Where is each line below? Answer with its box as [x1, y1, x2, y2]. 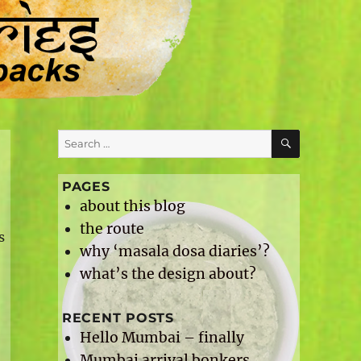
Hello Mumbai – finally [79, 329, 244, 347]
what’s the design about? [79, 265, 256, 284]
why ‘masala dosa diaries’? [79, 243, 270, 261]
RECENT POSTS [61, 310, 174, 326]
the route [79, 220, 144, 239]
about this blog [79, 197, 185, 216]
